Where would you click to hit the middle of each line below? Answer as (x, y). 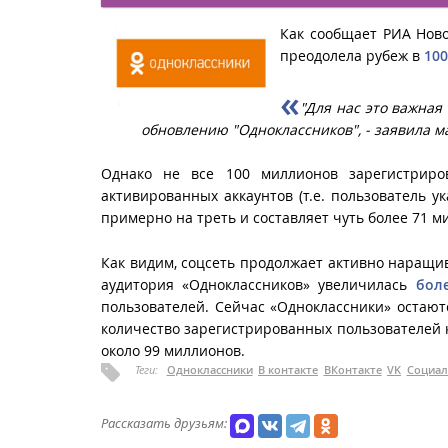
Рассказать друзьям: (164, 422)
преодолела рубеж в (352, 55)
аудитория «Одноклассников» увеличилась (258, 284)
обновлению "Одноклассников (246, 129)
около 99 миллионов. (173, 350)
